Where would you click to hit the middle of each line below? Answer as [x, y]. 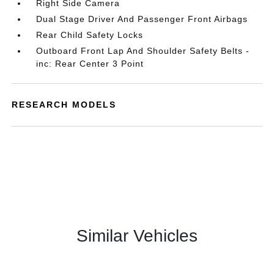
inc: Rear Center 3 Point [90, 64]
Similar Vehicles [137, 236]
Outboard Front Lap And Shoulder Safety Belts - [143, 51]
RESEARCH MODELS [64, 105]
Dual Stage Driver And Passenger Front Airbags [142, 19]
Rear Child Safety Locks [90, 35]
